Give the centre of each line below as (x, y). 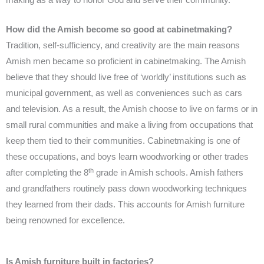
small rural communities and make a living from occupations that (129, 125)
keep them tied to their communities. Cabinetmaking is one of (123, 141)
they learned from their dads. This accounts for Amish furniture (125, 205)
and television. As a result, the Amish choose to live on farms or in (132, 109)
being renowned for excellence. (65, 221)
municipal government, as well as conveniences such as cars (124, 93)
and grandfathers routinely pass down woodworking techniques (126, 189)
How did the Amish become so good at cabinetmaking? (119, 30)
